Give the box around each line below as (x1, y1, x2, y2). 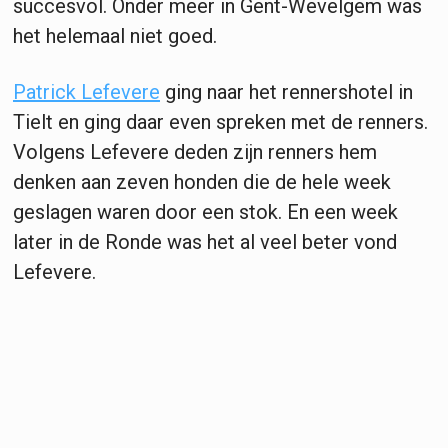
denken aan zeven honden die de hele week (13, 169, 391, 194)
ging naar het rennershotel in (160, 79, 413, 104)
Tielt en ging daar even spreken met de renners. (13, 109, 428, 134)
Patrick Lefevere (13, 79, 160, 104)
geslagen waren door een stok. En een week (13, 199, 398, 224)
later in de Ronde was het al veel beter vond (13, 229, 397, 254)
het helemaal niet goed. (13, 23, 222, 48)
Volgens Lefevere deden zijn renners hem (13, 139, 377, 164)
